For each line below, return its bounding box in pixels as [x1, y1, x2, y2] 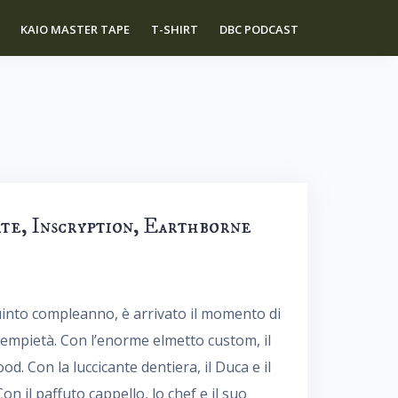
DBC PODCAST [219, 20, 298, 37]
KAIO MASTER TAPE [20, 20, 130, 37]
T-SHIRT [151, 20, 198, 37]
